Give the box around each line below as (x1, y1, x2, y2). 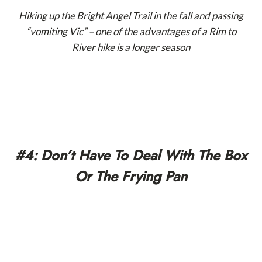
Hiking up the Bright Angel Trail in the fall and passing (19, 9, 243, 22)
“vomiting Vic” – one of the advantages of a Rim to (26, 25, 236, 37)
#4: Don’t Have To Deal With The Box (15, 144, 247, 166)
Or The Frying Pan (75, 166, 187, 187)
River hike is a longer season (72, 40, 190, 53)
